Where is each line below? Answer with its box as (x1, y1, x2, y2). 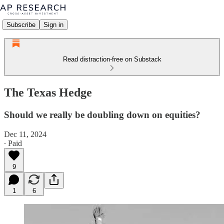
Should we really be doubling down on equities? (4, 109, 200, 120)
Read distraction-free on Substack (62, 55, 161, 63)
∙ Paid (4, 138, 22, 147)
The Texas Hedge (4, 85, 92, 99)
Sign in (43, 20, 63, 28)
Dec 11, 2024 (4, 129, 46, 138)
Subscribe (6, 20, 35, 28)
